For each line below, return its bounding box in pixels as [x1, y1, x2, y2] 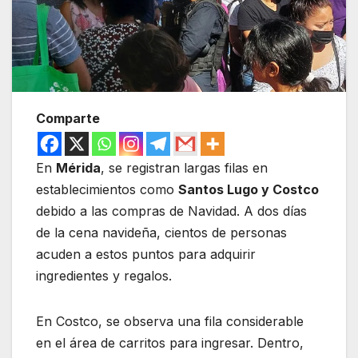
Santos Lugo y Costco [178, 181, 319, 197]
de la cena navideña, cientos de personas [36, 224, 287, 241]
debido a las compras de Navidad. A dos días [36, 202, 307, 219]
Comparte [36, 109, 100, 126]
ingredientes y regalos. [36, 267, 172, 284]
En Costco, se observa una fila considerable [36, 312, 304, 329]
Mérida [56, 159, 101, 176]
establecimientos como [36, 181, 178, 197]
